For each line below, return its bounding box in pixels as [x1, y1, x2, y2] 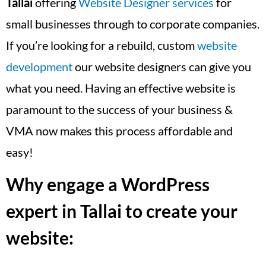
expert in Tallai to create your [6, 200, 237, 222]
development [6, 59, 72, 74]
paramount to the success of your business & [6, 102, 233, 116]
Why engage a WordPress [6, 173, 210, 195]
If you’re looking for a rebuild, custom [6, 38, 197, 52]
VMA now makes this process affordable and [6, 123, 233, 138]
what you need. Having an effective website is [6, 81, 236, 95]
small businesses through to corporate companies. [6, 17, 259, 31]
